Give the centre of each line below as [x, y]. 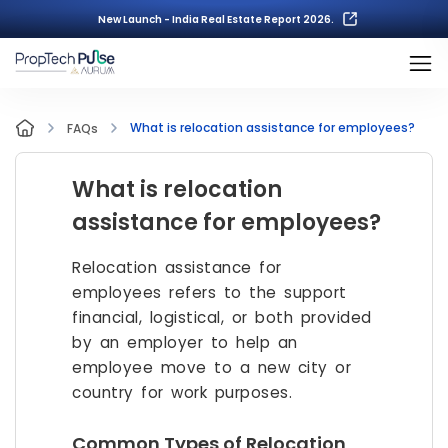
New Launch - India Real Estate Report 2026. [216, 19]
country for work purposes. [182, 392]
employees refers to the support [209, 292]
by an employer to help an [185, 342]
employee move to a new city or [211, 367]
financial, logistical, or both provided [222, 317]
